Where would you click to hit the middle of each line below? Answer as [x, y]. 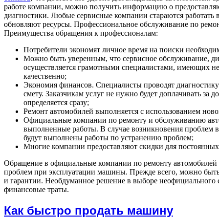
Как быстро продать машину [88, 210]
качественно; [45, 76]
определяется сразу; [56, 103]
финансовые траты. [36, 190]
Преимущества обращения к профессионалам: [81, 33]
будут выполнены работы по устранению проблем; [109, 138]
